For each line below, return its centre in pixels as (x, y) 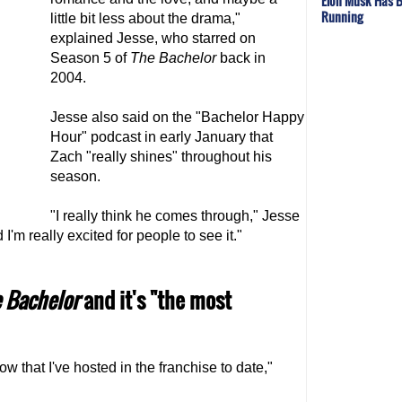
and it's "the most (155, 300)
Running (342, 16)
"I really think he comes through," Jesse (175, 216)
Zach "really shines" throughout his (161, 157)
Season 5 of (90, 58)
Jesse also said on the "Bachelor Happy (177, 117)
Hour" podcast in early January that (162, 137)
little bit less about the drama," (145, 18)
